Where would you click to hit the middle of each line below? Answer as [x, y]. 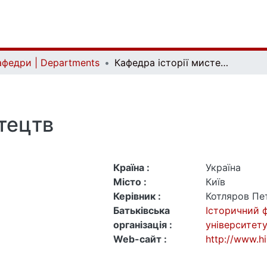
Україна [223, 167]
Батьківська [141, 210]
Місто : [130, 182]
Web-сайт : [140, 239]
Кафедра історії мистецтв [224, 63]
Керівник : [137, 196]
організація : [142, 225]
